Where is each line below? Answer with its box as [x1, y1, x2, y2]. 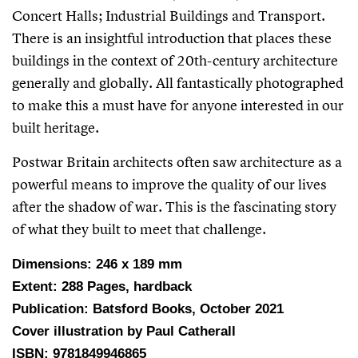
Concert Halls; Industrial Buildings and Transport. [12, 6, 325, 26]
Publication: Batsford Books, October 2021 [12, 301, 284, 317]
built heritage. [12, 118, 99, 137]
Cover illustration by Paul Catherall [12, 324, 236, 340]
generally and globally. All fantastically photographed [12, 74, 344, 93]
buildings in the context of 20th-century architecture [12, 51, 338, 70]
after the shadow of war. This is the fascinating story [12, 197, 336, 217]
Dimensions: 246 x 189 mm [12, 257, 182, 272]
